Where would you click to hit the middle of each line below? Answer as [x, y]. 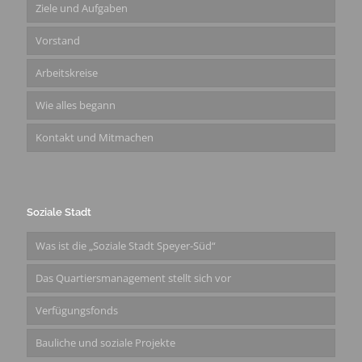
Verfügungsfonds [77, 311]
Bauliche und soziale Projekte [105, 343]
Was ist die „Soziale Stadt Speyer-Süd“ [126, 246]
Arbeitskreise [67, 73]
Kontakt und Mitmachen [95, 138]
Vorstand [58, 41]
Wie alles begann [76, 105]
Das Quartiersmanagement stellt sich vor [133, 278]
